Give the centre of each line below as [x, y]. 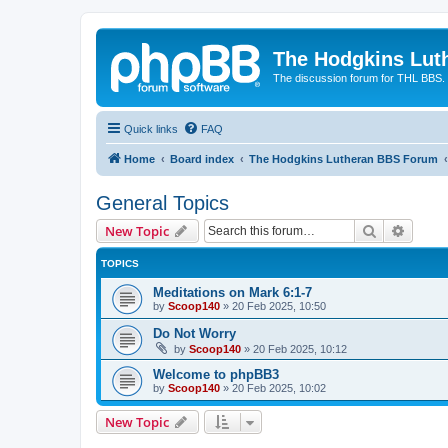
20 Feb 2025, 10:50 [279, 305]
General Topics [162, 202]
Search [398, 229]
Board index [202, 158]
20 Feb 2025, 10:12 [300, 348]
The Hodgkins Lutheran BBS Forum [343, 158]
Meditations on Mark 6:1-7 [232, 292]
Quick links [151, 128]
